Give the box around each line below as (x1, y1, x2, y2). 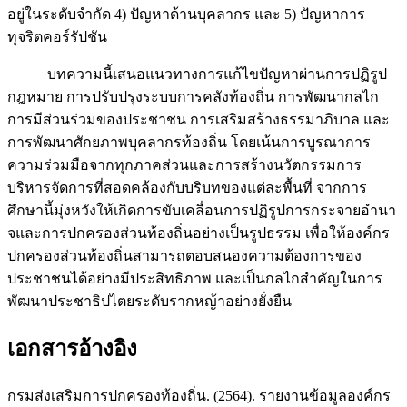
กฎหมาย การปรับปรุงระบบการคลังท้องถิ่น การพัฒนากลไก (7, 89, 379, 105)
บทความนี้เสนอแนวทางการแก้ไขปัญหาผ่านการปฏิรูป (7, 66, 387, 83)
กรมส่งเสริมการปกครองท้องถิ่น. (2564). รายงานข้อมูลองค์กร (7, 388, 391, 404)
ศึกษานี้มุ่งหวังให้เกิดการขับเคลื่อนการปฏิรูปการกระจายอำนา (7, 203, 396, 219)
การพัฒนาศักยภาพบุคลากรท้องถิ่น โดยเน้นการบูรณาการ (7, 134, 371, 151)
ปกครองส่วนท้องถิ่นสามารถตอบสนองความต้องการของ (7, 248, 362, 264)
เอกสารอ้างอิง (7, 337, 137, 362)
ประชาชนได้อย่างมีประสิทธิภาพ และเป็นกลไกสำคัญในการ (7, 271, 382, 287)
